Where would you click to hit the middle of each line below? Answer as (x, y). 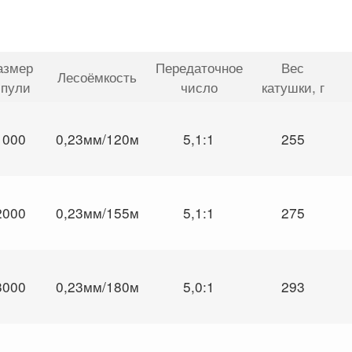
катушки (286, 86)
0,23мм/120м (97, 138)
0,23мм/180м (97, 286)
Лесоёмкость (97, 76)
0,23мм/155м (97, 212)
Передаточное (199, 67)
